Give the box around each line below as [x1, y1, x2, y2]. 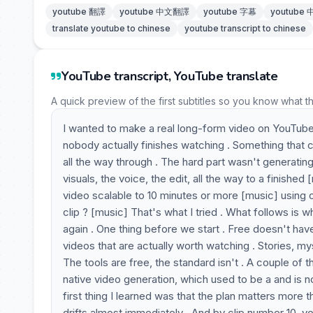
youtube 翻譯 [52, 6, 105, 17]
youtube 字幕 [203, 6, 256, 17]
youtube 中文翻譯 [119, 6, 189, 17]
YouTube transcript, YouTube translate [61, 68, 278, 85]
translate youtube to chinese [52, 23, 170, 34]
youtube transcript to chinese [184, 23, 306, 34]
